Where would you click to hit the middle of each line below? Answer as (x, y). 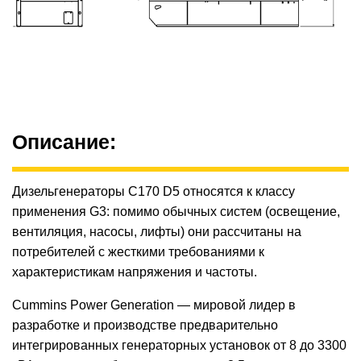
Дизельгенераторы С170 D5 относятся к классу (154, 192)
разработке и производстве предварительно (145, 326)
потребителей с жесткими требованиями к (138, 252)
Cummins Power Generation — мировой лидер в (154, 305)
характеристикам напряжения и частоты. (135, 272)
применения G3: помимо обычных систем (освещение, (176, 212)
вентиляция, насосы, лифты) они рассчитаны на (157, 232)
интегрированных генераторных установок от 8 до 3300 (179, 346)
